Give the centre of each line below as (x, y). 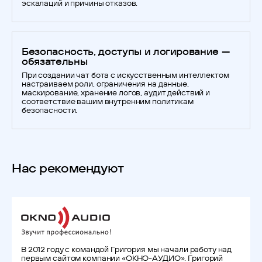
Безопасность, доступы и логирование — (126, 51)
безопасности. (50, 110)
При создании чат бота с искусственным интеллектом (125, 75)
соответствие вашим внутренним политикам (108, 101)
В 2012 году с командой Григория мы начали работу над (127, 249)
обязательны (55, 61)
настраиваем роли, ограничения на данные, (105, 84)
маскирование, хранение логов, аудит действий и (116, 92)
